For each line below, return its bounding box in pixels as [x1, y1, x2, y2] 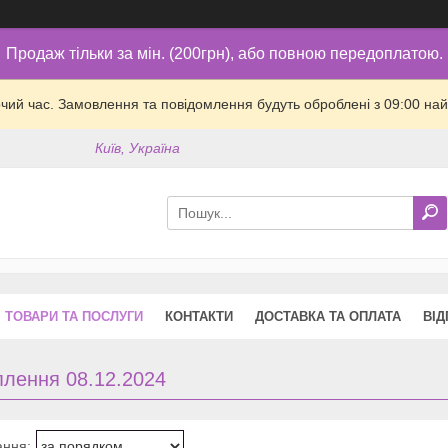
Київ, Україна [95, 140, 181, 157]
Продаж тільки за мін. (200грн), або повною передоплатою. [5, 45, 443, 62]
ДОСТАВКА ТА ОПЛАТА [255, 308, 401, 324]
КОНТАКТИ [165, 308, 233, 324]
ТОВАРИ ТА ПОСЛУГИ [5, 308, 143, 324]
